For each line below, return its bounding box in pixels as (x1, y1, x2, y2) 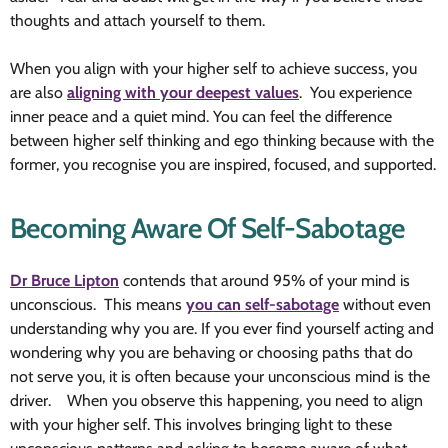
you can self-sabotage (186, 295, 339, 315)
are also (10, 83, 67, 103)
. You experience (299, 83, 412, 103)
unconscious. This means (10, 295, 186, 315)
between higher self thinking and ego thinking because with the (10, 131, 434, 151)
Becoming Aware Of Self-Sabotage (10, 211, 405, 246)
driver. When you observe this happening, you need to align (10, 391, 423, 411)
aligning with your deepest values (67, 83, 299, 103)
